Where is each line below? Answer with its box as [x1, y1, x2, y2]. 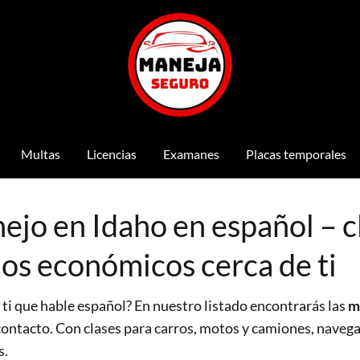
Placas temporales [245, 146, 346, 162]
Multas [20, 146, 60, 162]
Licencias [86, 146, 137, 162]
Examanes [162, 146, 219, 162]
